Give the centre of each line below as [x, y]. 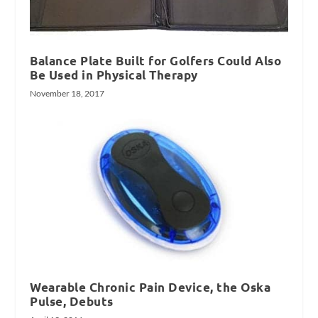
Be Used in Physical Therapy [114, 75]
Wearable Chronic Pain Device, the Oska [150, 287]
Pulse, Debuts [72, 302]
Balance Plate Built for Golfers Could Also [156, 60]
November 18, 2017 [67, 93]
